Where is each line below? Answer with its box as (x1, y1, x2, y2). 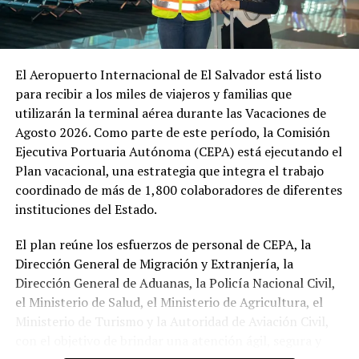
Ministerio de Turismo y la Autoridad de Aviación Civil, (14, 313, 329, 331)
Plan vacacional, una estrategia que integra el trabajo (14, 162, 324, 180)
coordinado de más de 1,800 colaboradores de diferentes (14, 181, 342, 200)
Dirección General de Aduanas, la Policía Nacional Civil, (14, 274, 335, 292)
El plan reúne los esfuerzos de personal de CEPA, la (14, 236, 311, 254)
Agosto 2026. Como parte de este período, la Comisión (14, 123, 330, 142)
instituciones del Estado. (14, 200, 157, 219)
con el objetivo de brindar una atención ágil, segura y (14, 332, 321, 350)
